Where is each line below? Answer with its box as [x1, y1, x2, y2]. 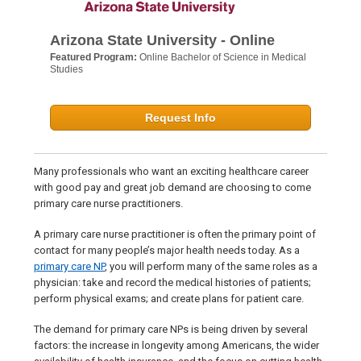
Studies [50, 64, 83, 76]
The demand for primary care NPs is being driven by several [34, 323, 308, 336]
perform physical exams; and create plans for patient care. [34, 293, 304, 305]
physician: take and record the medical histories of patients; [34, 276, 311, 289]
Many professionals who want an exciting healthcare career [34, 165, 309, 178]
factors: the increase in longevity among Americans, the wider [34, 339, 319, 352]
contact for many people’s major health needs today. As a [34, 244, 300, 257]
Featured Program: [50, 52, 139, 64]
